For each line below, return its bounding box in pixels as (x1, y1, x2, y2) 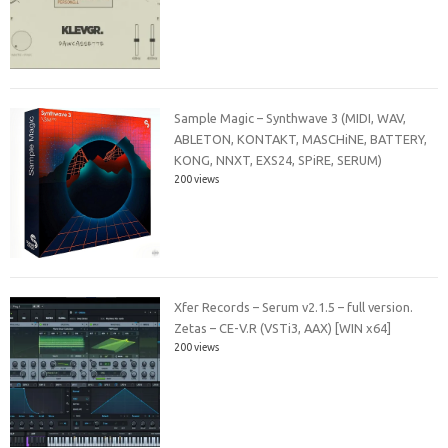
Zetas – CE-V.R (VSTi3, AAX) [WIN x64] (174, 321, 392, 336)
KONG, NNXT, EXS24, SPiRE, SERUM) (174, 152, 383, 167)
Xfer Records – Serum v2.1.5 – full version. (174, 300, 414, 315)
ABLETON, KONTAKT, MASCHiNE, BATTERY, (174, 131, 428, 146)
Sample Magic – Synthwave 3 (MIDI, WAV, (174, 110, 407, 125)
